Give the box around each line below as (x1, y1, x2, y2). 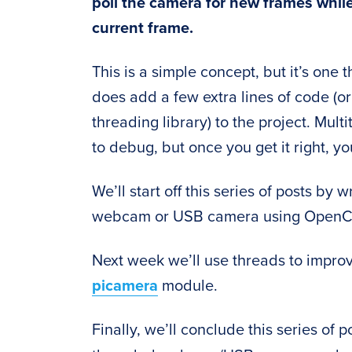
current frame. (92, 19, 193, 38)
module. (158, 277, 218, 296)
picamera (92, 277, 158, 296)
